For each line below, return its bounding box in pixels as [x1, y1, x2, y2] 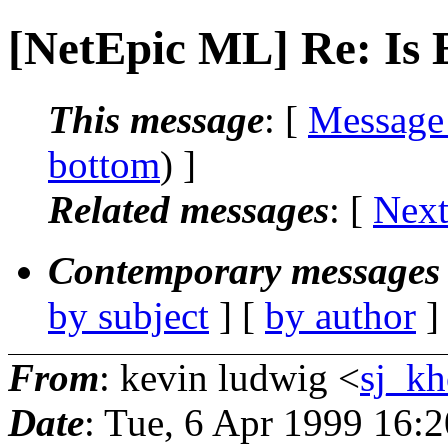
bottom [48, 142, 160, 186]
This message [48, 97, 264, 141]
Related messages [48, 187, 329, 231]
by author [265, 293, 416, 337]
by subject [48, 293, 209, 337]
